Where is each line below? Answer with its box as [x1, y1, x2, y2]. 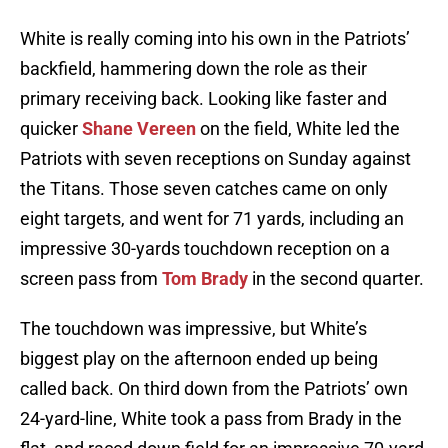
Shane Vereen [82, 118, 196, 140]
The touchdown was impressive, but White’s [20, 318, 367, 340]
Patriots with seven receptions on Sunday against [20, 148, 411, 170]
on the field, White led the [196, 118, 400, 140]
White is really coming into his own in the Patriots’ [20, 28, 410, 50]
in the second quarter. [248, 268, 424, 290]
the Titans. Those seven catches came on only [20, 178, 388, 200]
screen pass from [20, 268, 162, 290]
